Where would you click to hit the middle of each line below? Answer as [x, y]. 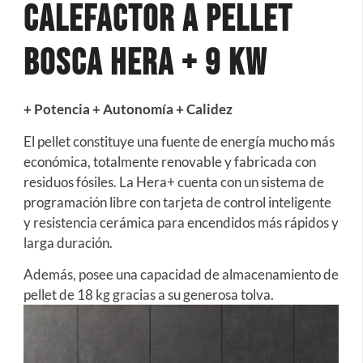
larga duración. [68, 242]
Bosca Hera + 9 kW [145, 64]
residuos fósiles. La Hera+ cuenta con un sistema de [173, 181]
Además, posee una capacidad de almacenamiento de [181, 275]
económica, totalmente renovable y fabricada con [169, 161]
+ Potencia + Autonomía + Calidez [128, 109]
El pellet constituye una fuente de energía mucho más [179, 141]
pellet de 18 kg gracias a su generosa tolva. [149, 295]
